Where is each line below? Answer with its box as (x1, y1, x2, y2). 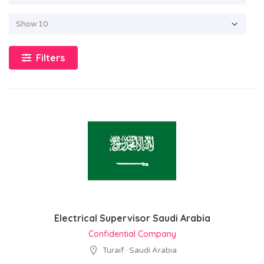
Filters (36, 52, 65, 64)
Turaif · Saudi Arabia (102, 246, 177, 256)
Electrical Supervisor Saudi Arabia (54, 212, 210, 225)
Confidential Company (88, 229, 176, 240)
